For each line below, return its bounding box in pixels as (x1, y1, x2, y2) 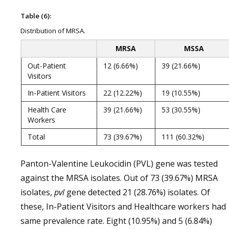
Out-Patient (28, 61, 66, 71)
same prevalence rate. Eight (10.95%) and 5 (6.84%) (20, 215, 212, 226)
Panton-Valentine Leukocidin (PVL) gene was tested (20, 158, 218, 169)
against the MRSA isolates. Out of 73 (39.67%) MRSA (20, 172, 218, 184)
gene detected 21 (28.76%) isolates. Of (64, 187, 210, 198)
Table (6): (20, 11, 51, 20)
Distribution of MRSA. (20, 26, 85, 35)
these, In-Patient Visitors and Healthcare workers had (20, 201, 226, 212)
